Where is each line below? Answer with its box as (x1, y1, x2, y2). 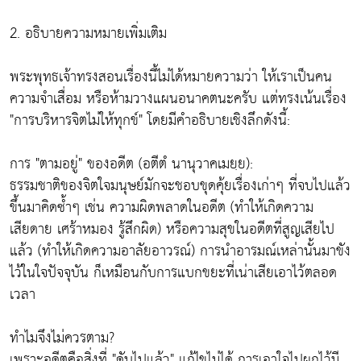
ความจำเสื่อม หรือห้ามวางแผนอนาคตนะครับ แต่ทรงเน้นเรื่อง (10, 85, 346, 113)
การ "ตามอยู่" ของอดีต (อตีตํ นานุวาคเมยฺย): (10, 151, 253, 178)
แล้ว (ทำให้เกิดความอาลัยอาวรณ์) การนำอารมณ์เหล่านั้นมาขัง (10, 238, 351, 265)
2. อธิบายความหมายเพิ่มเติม (10, 20, 167, 48)
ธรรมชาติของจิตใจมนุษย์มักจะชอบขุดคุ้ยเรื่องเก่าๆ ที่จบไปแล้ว (10, 172, 351, 200)
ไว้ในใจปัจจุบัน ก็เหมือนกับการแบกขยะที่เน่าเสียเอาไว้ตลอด (10, 259, 337, 287)
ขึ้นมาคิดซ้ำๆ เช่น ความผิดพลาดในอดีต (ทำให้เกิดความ (10, 194, 313, 222)
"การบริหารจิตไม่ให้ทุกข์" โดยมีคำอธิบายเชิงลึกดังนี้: (10, 107, 290, 135)
